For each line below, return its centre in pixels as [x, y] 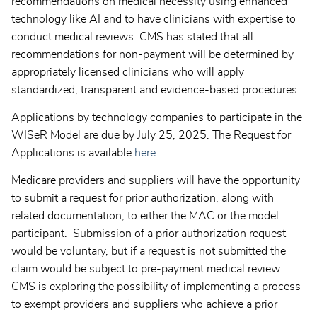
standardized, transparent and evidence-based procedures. [156, 90]
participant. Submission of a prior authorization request [149, 234]
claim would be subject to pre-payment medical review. [147, 269]
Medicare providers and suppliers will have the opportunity [156, 181]
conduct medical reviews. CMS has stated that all [132, 37]
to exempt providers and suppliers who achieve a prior [144, 305]
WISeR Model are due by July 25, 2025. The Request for [151, 136]
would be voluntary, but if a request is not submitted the [149, 252]
